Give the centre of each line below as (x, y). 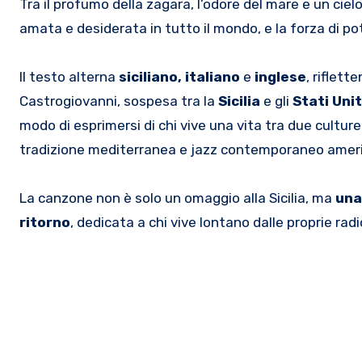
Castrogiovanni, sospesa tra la (119, 101)
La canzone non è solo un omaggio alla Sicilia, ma (177, 198)
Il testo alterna (69, 76)
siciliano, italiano (179, 76)
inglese (280, 76)
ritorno (45, 222)
